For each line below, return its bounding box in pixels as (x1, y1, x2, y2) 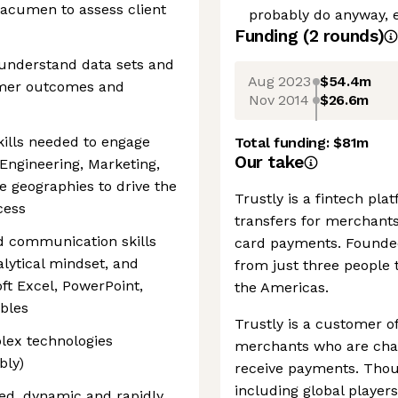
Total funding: (235, 134, 334, 151)
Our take (235, 152, 304, 172)
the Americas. (235, 279, 329, 296)
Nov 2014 (249, 91, 309, 108)
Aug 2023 (247, 72, 311, 90)
